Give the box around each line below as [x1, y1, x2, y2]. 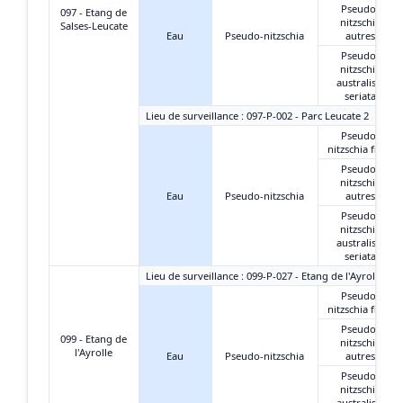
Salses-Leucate [59, 18, 128, 32]
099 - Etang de [60, 331, 127, 345]
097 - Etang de [60, 4, 127, 19]
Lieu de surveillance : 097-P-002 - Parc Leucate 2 [146, 108, 369, 122]
